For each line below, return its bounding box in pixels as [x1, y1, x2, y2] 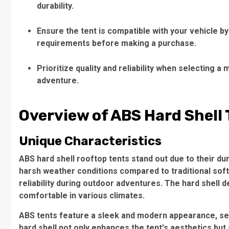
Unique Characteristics [19, 134, 162, 148]
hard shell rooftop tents [37, 154, 129, 164]
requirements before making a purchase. [37, 38, 196, 48]
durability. [37, 1, 74, 11]
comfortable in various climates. [19, 191, 145, 200]
